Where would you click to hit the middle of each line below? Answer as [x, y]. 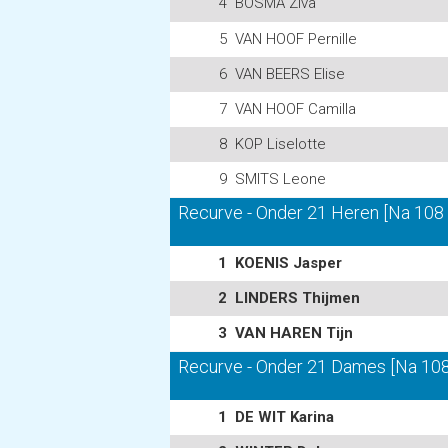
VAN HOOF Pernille [296, 39]
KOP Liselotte [280, 144]
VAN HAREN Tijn [294, 333]
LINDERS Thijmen [297, 298]
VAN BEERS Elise [290, 74]
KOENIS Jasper [288, 263]
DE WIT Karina [284, 417]
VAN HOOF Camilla [295, 109]
